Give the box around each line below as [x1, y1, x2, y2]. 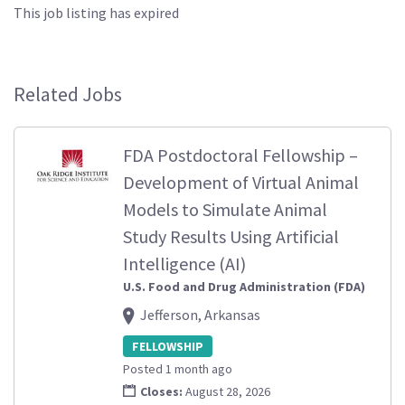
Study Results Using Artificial [123, 225, 339, 248]
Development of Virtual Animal [123, 171, 359, 193]
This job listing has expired [14, 4, 179, 22]
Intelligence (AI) [123, 252, 246, 275]
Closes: [140, 382, 183, 400]
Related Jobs [14, 81, 122, 107]
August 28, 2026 [183, 382, 270, 400]
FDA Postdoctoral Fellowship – [123, 144, 358, 166]
